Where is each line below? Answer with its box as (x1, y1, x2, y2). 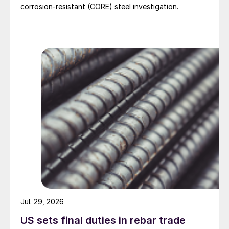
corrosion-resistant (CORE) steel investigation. (20, 2, 178, 11)
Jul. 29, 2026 (20, 197, 64, 207)
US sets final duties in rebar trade (20, 214, 186, 227)
